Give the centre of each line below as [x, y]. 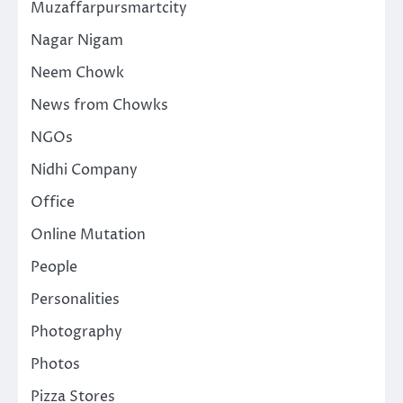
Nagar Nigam [77, 41]
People [54, 268]
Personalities [75, 300]
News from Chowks [99, 106]
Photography [76, 332]
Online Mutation [88, 235]
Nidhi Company [84, 170]
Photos [55, 365]
